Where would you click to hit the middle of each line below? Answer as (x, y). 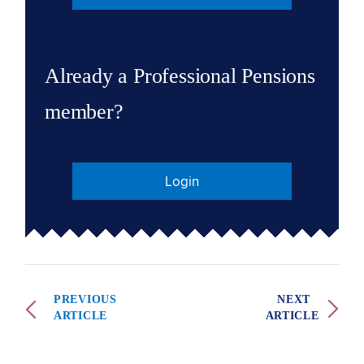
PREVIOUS (85, 299)
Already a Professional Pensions (180, 76)
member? (84, 112)
